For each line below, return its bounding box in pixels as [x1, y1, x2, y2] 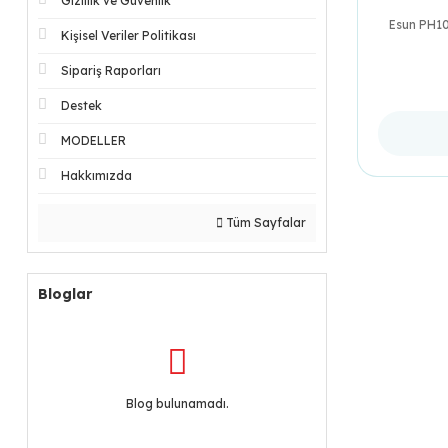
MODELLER [61, 133, 126, 148]
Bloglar [38, 285, 92, 303]
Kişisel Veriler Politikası [61, 28, 196, 43]
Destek [61, 98, 102, 113]
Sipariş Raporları [61, 63, 161, 78]
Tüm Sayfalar [223, 215, 306, 230]
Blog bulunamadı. [125, 396, 229, 411]
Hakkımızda [61, 168, 132, 183]
